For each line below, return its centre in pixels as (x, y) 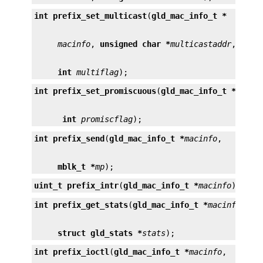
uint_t (48, 186)
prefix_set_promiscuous (104, 91)
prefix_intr (93, 186)
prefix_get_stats (90, 205)
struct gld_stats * (100, 233)
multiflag (97, 72)
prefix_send (79, 138)
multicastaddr (201, 44)
